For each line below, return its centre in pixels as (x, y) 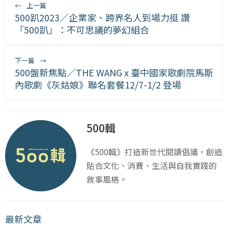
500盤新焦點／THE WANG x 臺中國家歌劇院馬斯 (114, 72)
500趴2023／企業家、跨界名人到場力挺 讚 (102, 17)
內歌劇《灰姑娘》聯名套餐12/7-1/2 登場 (98, 84)
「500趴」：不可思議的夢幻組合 (82, 29)
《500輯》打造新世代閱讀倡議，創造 (154, 151)
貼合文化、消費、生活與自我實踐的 (152, 165)
